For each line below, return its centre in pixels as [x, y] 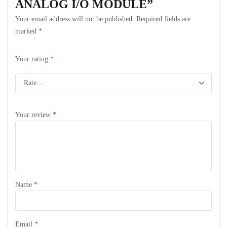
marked [27, 31]
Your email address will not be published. [75, 19]
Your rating [33, 59]
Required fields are [163, 19]
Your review [34, 115]
